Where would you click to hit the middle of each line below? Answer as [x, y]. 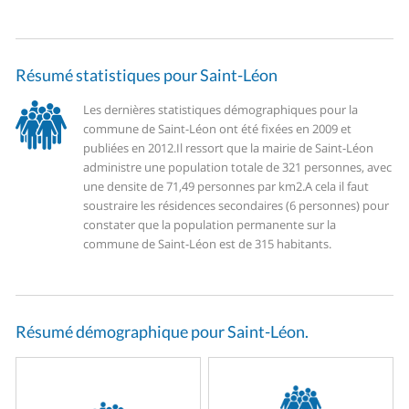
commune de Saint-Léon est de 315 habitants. [208, 244]
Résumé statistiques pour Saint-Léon [147, 75]
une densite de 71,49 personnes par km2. [194, 187]
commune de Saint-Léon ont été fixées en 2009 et [218, 129]
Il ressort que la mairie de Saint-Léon [275, 148]
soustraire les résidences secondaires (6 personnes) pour [236, 206]
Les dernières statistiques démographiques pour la [221, 110]
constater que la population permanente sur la [210, 225]
